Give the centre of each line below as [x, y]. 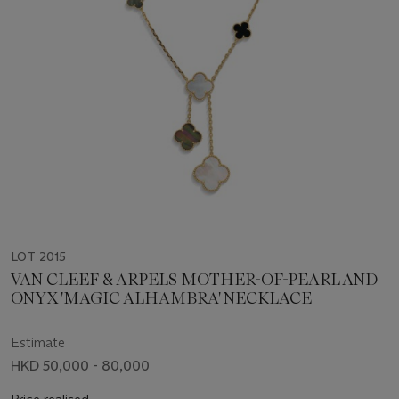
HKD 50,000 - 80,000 [80, 365]
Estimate [38, 342]
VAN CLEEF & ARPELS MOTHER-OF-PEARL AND [194, 279]
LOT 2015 [38, 256]
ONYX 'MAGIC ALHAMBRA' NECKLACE [161, 298]
